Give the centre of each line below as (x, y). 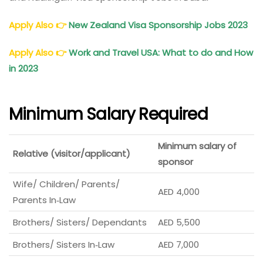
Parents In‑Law (44, 200)
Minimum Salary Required (108, 114)
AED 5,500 (179, 222)
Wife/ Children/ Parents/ (66, 184)
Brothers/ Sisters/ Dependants (80, 222)
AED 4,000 (179, 191)
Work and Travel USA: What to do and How (161, 53)
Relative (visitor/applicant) (72, 153)
